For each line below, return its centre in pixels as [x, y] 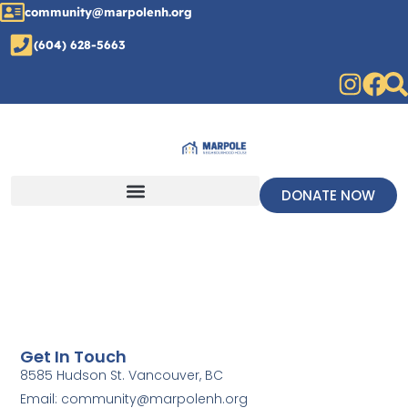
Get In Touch [74, 356]
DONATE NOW [329, 196]
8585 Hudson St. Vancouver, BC [122, 375]
